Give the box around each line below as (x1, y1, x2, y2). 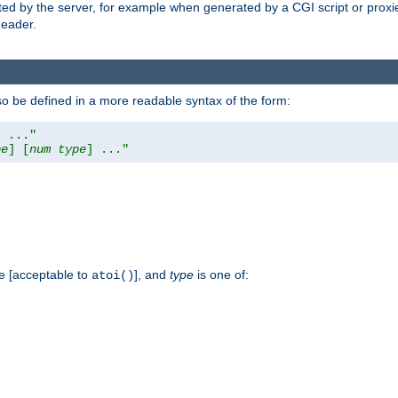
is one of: (194, 267, 249, 282)
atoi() (92, 267, 134, 283)
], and (134, 267, 170, 282)
